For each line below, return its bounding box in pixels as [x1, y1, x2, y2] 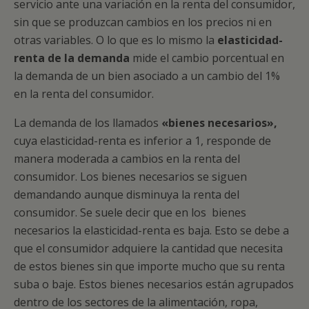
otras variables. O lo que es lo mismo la [14, 32, 217, 48]
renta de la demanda [14, 50, 130, 66]
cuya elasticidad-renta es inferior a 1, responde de [14, 133, 271, 148]
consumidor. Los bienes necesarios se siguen [14, 169, 247, 184]
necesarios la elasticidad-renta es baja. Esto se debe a [14, 223, 289, 238]
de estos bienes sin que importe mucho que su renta [14, 259, 285, 274]
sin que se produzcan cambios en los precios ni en [14, 14, 272, 30]
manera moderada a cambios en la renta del [14, 151, 240, 166]
